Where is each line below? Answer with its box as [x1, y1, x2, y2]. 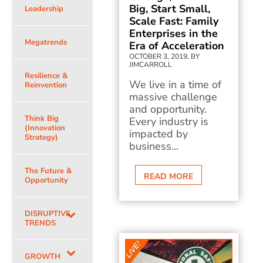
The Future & [25, 166, 72, 176]
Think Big [25, 113, 59, 124]
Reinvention [25, 80, 68, 90]
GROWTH [25, 251, 61, 262]
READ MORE [144, 171, 194, 182]
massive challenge [129, 90, 218, 104]
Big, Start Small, [129, 2, 211, 16]
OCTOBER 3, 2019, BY [129, 52, 200, 61]
